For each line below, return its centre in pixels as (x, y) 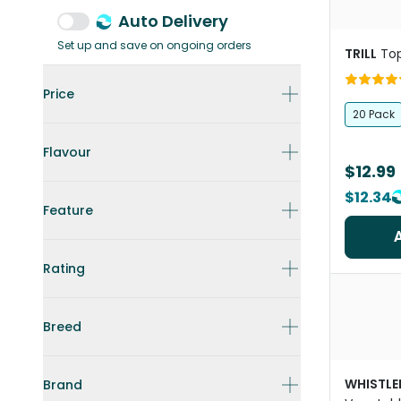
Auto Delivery (173, 21)
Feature (68, 210)
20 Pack (374, 114)
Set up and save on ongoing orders (154, 45)
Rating (64, 269)
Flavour (67, 152)
